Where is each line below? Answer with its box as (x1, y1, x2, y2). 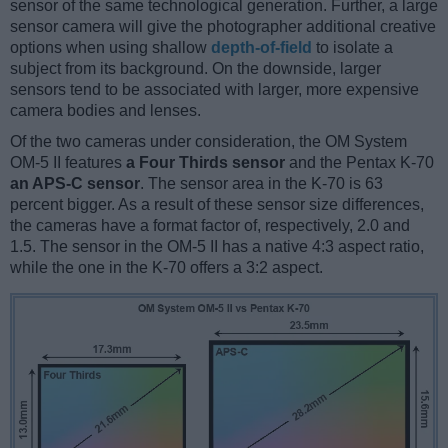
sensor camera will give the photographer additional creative (10, 17, 436, 35)
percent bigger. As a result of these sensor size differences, (10, 195, 424, 213)
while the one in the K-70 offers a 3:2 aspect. (10, 258, 323, 276)
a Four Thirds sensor (126, 153, 285, 171)
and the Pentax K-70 (285, 153, 434, 171)
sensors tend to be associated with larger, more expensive (10, 80, 419, 98)
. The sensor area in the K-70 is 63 (140, 174, 383, 192)
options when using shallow (10, 38, 211, 56)
